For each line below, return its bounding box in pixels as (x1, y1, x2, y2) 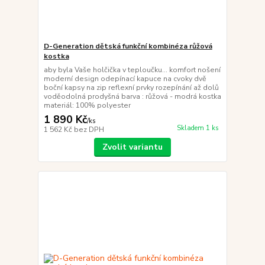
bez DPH (73, 124, 104, 134)
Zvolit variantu (102, 141, 163, 153)
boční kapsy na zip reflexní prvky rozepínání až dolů (43, 82, 219, 92)
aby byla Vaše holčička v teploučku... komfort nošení (43, 64, 221, 75)
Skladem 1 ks (176, 123, 219, 132)
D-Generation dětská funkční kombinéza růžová (43, 41, 212, 51)
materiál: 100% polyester (43, 100, 134, 110)
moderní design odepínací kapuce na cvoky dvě (43, 73, 206, 83)
